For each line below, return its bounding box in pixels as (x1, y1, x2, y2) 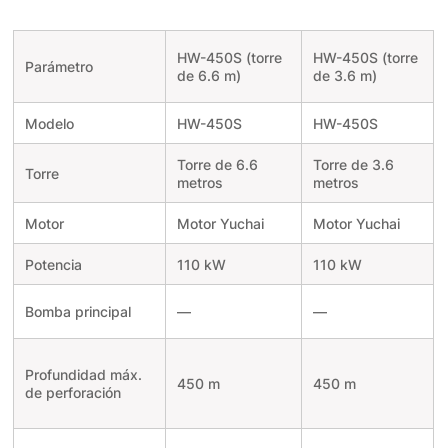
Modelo (24, 115, 74, 133)
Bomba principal (24, 303, 131, 321)
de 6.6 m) (176, 67, 241, 85)
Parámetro (24, 58, 93, 76)
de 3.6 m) (312, 67, 377, 85)
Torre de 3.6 (312, 156, 394, 174)
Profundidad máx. (24, 366, 142, 384)
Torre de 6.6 (176, 156, 258, 174)
